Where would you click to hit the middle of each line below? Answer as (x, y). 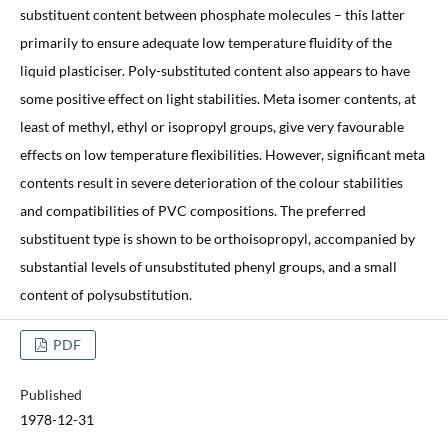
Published (50, 394)
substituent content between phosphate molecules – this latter (212, 14)
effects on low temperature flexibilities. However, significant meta (222, 154)
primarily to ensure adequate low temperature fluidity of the (205, 42)
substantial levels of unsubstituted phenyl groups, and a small (208, 266)
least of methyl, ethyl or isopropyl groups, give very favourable (211, 126)
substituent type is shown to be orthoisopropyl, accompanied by (217, 238)
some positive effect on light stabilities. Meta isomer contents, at (217, 98)
